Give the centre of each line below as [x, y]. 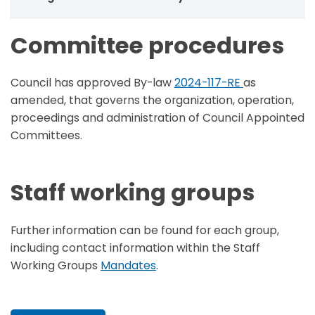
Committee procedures [147, 46]
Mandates [128, 265]
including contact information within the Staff [135, 247]
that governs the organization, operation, [180, 101]
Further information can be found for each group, [145, 230]
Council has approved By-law [92, 83]
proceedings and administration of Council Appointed [157, 118]
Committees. [48, 136]
